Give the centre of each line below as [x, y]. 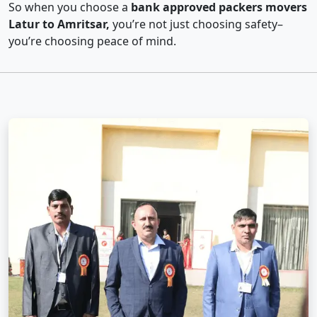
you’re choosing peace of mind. [92, 41]
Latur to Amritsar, [59, 24]
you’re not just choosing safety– [196, 24]
